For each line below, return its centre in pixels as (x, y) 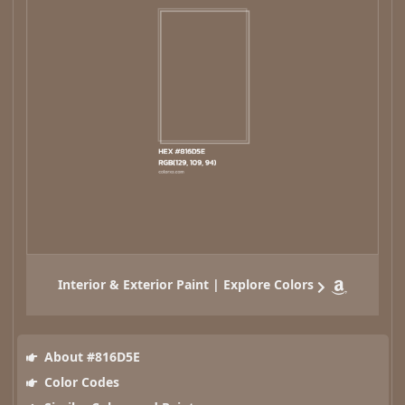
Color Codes (80, 382)
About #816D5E (90, 357)
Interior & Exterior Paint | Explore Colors (186, 285)
